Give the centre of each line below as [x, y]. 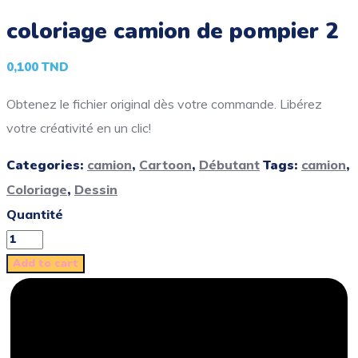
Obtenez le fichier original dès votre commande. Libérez [164, 104]
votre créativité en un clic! [79, 128]
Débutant [229, 165]
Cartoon [165, 165]
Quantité [35, 214]
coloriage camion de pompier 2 [173, 31]
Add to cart [46, 264]
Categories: [47, 165]
